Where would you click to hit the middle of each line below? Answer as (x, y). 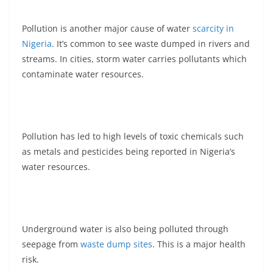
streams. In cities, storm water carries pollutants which (134, 59)
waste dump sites (116, 244)
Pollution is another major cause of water (107, 29)
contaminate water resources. (83, 74)
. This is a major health (199, 244)
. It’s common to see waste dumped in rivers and (151, 44)
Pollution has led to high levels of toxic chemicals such (133, 136)
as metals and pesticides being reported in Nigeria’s (129, 152)
